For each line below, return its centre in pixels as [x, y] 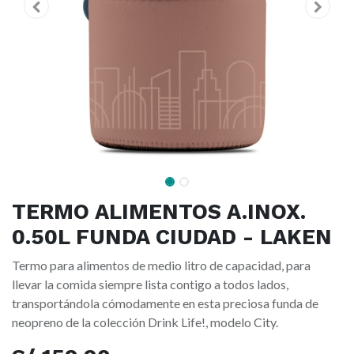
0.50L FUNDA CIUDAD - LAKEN [172, 237]
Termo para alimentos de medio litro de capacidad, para [161, 265]
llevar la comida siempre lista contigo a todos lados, [150, 284]
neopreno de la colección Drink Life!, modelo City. [145, 322]
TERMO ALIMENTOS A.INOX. [159, 212]
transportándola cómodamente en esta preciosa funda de [165, 303]
